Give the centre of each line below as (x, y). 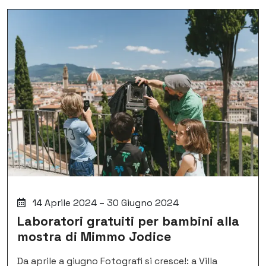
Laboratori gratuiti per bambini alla (128, 221)
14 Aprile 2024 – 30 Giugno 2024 (104, 203)
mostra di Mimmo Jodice (94, 237)
